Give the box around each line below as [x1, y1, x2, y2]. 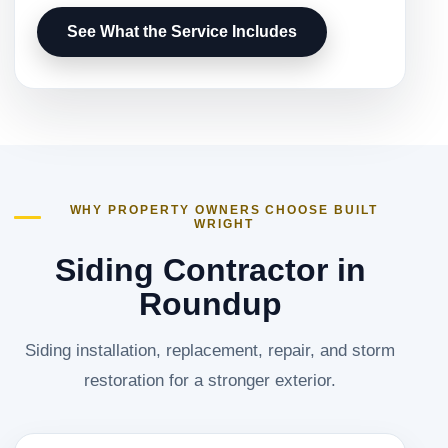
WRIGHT [193, 217, 254, 232]
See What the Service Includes [67, 22, 297, 40]
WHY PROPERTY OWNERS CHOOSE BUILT [69, 203, 378, 218]
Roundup [138, 286, 282, 323]
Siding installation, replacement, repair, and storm [25, 340, 395, 361]
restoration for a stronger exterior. [84, 370, 336, 391]
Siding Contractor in [54, 252, 366, 289]
